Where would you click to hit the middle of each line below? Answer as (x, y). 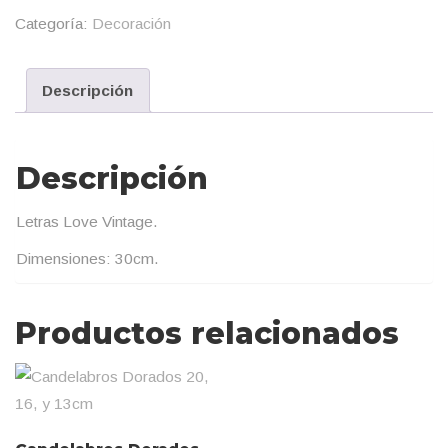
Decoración (131, 23)
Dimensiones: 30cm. (87, 258)
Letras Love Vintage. (87, 221)
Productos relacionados (207, 333)
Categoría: (53, 23)
